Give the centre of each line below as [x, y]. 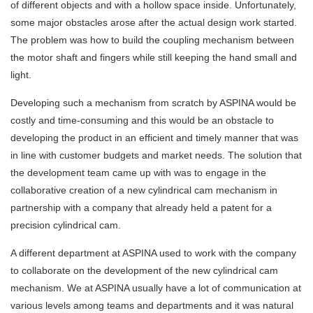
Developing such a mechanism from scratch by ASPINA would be [153, 103]
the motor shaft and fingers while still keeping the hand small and [154, 58]
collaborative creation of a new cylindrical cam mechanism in [144, 190]
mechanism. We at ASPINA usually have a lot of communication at [156, 288]
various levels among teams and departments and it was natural [152, 306]
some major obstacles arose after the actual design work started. [154, 23]
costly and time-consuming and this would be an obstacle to [142, 121]
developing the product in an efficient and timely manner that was [154, 138]
